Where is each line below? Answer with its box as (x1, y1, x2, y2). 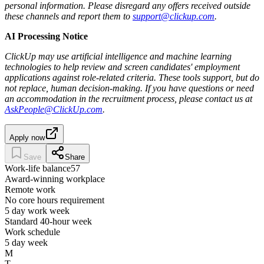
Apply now (9, 133, 45, 142)
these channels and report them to (5, 11, 133, 21)
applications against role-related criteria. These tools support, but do (5, 72, 259, 82)
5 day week (5, 237, 48, 247)
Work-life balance (5, 163, 71, 173)
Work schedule (5, 226, 60, 237)
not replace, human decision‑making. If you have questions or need (5, 82, 254, 93)
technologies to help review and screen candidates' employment (5, 61, 240, 72)
